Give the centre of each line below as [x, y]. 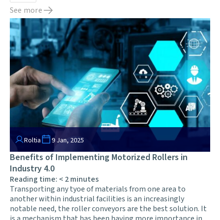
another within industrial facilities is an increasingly [97, 199]
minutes [84, 179]
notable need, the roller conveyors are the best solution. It [108, 208]
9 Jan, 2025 [68, 140]
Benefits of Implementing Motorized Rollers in [99, 157]
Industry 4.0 [32, 168]
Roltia [32, 140]
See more [26, 11]
